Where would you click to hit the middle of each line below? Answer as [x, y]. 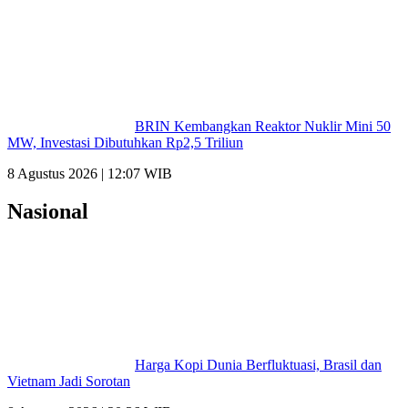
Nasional [48, 212]
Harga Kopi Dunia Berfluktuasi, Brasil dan [258, 365]
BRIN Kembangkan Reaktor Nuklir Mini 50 [263, 126]
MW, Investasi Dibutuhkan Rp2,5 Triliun [125, 142]
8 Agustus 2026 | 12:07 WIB [90, 173]
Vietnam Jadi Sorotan [69, 382]
